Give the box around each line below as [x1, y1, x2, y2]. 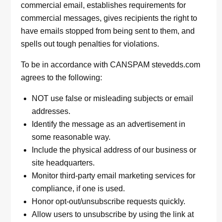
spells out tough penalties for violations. [21, 40, 160, 49]
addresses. [32, 107, 71, 116]
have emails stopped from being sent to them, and [21, 27, 195, 36]
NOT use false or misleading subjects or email [32, 94, 194, 103]
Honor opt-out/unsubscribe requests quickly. [32, 197, 186, 206]
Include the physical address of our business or [32, 146, 197, 155]
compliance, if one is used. [32, 184, 125, 193]
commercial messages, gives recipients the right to [21, 14, 198, 23]
